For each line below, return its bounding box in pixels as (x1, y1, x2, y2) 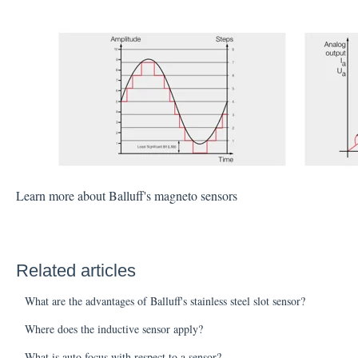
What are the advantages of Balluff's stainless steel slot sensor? (24, 292, 305, 308)
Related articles (15, 260, 136, 280)
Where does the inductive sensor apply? (24, 320, 203, 336)
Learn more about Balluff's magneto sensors (15, 186, 237, 204)
